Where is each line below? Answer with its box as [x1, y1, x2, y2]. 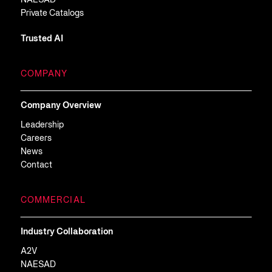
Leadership [20, 121, 64, 129]
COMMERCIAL [20, 196, 86, 205]
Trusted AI [20, 35, 63, 43]
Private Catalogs [20, 9, 84, 18]
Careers [20, 134, 52, 143]
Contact [20, 161, 52, 169]
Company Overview [20, 101, 101, 110]
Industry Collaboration [20, 228, 113, 236]
